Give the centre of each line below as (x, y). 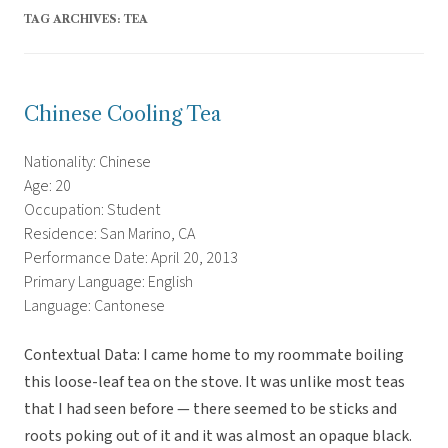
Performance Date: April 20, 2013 (131, 258)
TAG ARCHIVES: (74, 19)
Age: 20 (47, 186)
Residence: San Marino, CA (109, 234)
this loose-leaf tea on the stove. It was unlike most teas (214, 382)
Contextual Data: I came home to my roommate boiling (214, 355)
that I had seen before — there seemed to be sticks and (210, 409)
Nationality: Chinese (87, 162)
